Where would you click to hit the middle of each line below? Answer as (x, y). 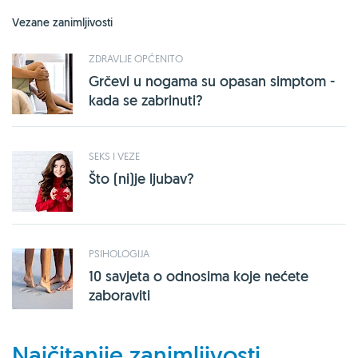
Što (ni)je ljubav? (141, 178)
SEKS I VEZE (114, 155)
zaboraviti (119, 295)
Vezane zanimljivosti (62, 22)
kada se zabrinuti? (146, 100)
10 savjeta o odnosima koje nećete (199, 276)
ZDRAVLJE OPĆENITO (136, 58)
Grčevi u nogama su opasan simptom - (212, 81)
